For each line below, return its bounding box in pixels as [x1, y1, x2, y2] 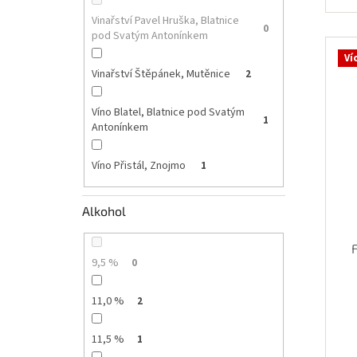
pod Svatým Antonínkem [91, 28, 210, 45]
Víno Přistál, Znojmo [91, 158, 188, 175]
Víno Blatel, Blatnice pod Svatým [91, 104, 245, 121]
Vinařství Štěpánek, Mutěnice [91, 66, 233, 83]
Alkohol [82, 202, 126, 218]
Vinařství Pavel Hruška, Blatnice [91, 13, 239, 29]
